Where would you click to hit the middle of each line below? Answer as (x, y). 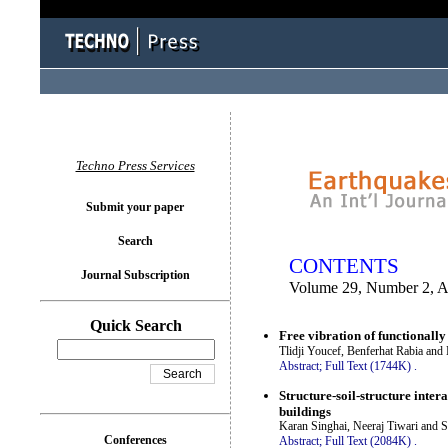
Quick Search (136, 325)
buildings (305, 411)
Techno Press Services (135, 165)
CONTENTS (344, 266)
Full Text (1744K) (368, 366)
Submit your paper (135, 207)
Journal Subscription (135, 275)
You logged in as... (283, 140)
